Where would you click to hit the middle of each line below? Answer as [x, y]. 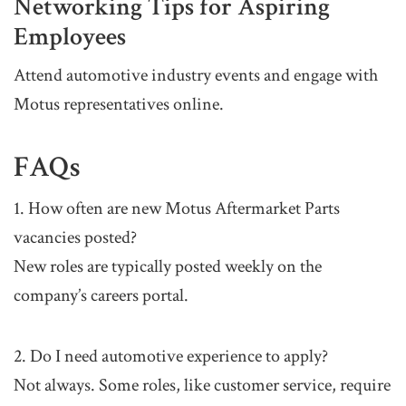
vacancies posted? [75, 238]
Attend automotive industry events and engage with [196, 76]
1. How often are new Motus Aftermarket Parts [177, 209]
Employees [70, 37]
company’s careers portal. [101, 296]
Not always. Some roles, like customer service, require [202, 386]
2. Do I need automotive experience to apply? [171, 357]
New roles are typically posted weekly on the [168, 267]
